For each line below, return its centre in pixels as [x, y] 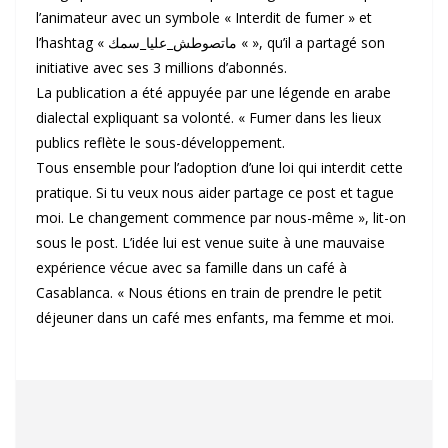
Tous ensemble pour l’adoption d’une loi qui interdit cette [219, 167]
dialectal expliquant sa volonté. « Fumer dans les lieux [208, 117]
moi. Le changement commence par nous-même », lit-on [221, 217]
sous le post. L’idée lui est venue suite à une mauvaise [210, 242]
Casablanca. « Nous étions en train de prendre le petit [209, 292]
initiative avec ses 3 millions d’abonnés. [161, 67]
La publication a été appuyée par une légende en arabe [213, 92]
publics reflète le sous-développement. [160, 142]
